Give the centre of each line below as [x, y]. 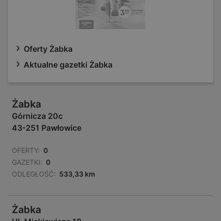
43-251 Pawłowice [47, 128]
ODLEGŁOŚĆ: [34, 174]
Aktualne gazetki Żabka [68, 65]
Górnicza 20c [37, 116]
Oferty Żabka [48, 49]
